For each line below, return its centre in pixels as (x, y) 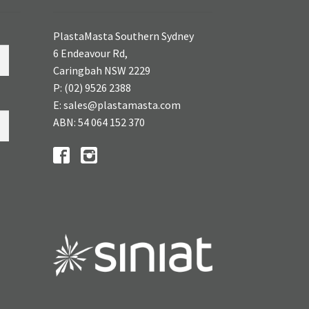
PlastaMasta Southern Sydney (123, 36)
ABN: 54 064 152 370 (99, 122)
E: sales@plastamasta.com (117, 105)
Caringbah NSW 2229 (101, 71)
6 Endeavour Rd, (90, 53)
